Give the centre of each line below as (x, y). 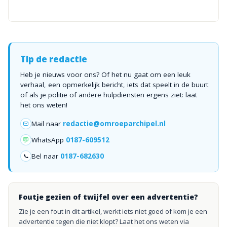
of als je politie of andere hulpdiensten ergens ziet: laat (109, 95)
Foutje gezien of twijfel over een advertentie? (108, 197)
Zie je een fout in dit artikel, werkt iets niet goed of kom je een (113, 211)
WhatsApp (48, 140)
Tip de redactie (54, 59)
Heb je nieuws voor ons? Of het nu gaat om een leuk (105, 74)
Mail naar (46, 124)
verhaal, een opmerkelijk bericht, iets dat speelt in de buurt (114, 85)
